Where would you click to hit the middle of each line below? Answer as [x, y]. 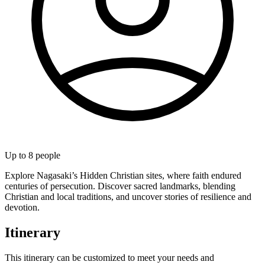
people [47, 155]
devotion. [22, 207]
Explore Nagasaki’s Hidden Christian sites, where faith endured [123, 175]
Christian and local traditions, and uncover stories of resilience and [128, 196]
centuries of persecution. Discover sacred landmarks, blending [120, 186]
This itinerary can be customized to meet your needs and [109, 257]
